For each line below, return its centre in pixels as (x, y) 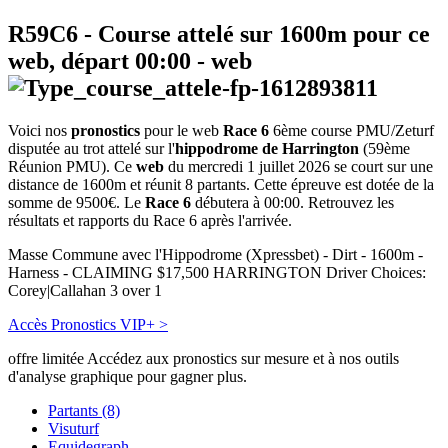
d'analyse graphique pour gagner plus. (127, 377)
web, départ (71, 61)
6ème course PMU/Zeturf (351, 131)
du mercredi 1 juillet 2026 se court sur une (298, 167)
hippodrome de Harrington (267, 149)
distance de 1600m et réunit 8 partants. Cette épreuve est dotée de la (221, 185)
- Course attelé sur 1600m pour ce (254, 34)
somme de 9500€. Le (76, 203)
